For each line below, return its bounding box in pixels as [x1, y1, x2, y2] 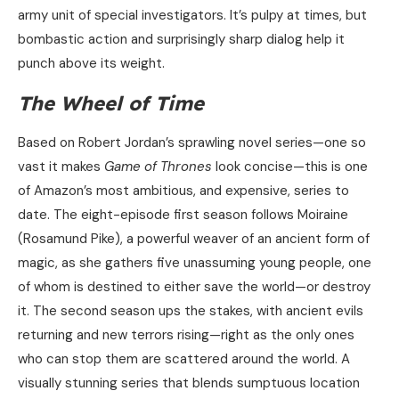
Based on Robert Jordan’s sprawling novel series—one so [18, 134, 366, 152]
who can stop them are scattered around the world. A [18, 350, 350, 369]
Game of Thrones [104, 158, 212, 176]
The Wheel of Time [18, 91, 204, 117]
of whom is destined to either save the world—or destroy [18, 278, 370, 297]
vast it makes [18, 158, 104, 176]
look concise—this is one [212, 158, 368, 176]
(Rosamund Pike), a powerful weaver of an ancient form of [18, 230, 370, 248]
